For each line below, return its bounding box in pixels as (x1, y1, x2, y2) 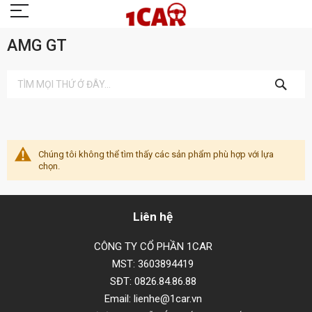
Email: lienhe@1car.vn (104, 292, 202, 305)
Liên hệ (133, 210, 173, 224)
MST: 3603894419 (112, 258, 194, 270)
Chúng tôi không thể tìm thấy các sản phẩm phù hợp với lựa (38, 149, 274, 159)
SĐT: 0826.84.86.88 (109, 275, 196, 288)
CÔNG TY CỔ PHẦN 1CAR (93, 240, 212, 253)
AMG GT (7, 36, 67, 55)
